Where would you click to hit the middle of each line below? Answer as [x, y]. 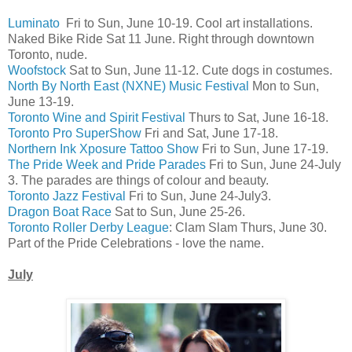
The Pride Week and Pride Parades [107, 164]
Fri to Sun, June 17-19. [264, 148]
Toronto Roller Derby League [88, 227]
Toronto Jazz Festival [67, 196]
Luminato [34, 23]
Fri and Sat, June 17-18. [210, 133]
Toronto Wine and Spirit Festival [97, 117]
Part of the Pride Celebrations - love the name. [136, 243]
